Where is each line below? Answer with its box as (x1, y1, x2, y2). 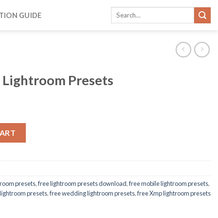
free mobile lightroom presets (129, 179, 208, 187)
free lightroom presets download (38, 179, 127, 187)
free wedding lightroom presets (50, 189, 135, 197)
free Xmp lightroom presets (137, 189, 211, 197)
